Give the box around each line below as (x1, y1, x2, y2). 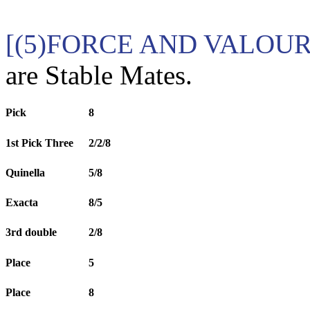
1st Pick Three (6, 136, 73, 149)
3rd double (6, 226, 57, 239)
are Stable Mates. (6, 60, 192, 91)
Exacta (6, 197, 38, 209)
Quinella (6, 166, 45, 179)
